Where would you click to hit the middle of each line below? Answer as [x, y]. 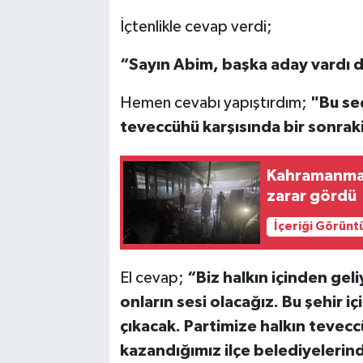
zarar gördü [312, 196]
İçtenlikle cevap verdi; [196, 27]
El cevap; [153, 278]
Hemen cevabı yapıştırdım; [215, 103]
